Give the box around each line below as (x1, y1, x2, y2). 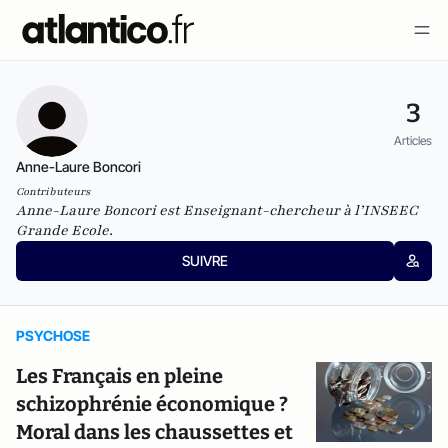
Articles (394, 132, 432, 148)
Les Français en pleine (16, 364, 223, 388)
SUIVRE (181, 252, 228, 269)
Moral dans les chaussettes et (16, 420, 293, 444)
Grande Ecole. (16, 221, 113, 240)
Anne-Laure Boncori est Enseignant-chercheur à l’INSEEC (16, 201, 418, 220)
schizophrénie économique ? (16, 392, 288, 416)
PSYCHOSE (16, 327, 90, 344)
